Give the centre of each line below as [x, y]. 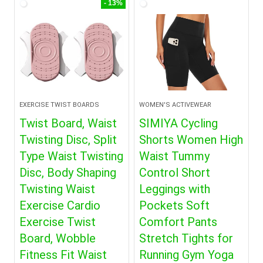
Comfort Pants [178, 222]
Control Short [175, 173]
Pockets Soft [175, 205]
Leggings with [175, 189]
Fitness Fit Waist [63, 255]
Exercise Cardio [60, 205]
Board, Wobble [58, 238]
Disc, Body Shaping [68, 173]
